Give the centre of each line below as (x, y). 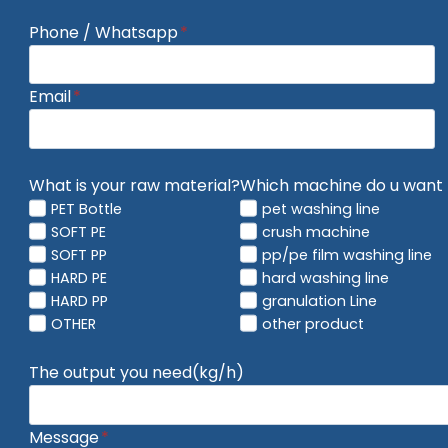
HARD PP (80, 301)
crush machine (316, 232)
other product (313, 324)
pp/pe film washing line (372, 255)
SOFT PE (79, 232)
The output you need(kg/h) (137, 373)
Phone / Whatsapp (104, 32)
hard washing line (326, 278)
